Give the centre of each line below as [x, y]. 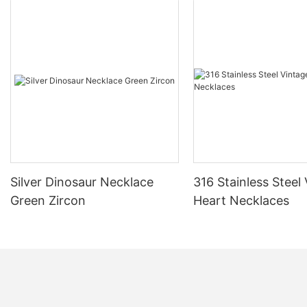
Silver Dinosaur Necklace [82, 182]
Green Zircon [48, 200]
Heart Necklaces [242, 200]
